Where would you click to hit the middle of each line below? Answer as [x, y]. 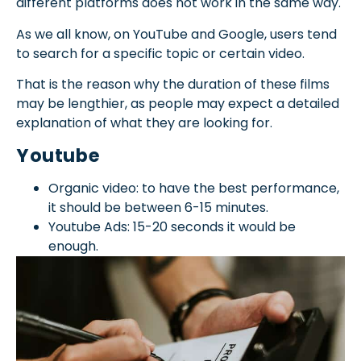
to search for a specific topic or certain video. [160, 53]
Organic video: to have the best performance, [194, 188]
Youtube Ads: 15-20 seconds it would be [172, 226]
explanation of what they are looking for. [144, 123]
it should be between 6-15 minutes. [160, 207]
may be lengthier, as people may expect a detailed [178, 104]
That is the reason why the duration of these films [173, 85]
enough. [73, 246]
